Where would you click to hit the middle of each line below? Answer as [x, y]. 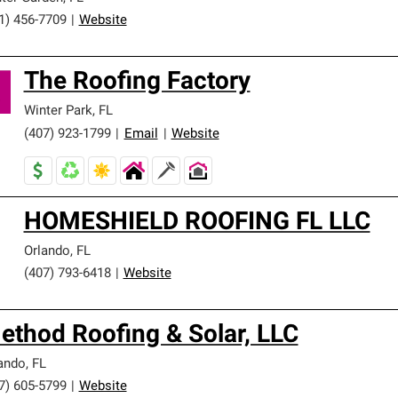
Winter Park [58, 111]
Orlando [47, 252]
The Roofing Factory [137, 83]
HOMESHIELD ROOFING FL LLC [197, 223]
